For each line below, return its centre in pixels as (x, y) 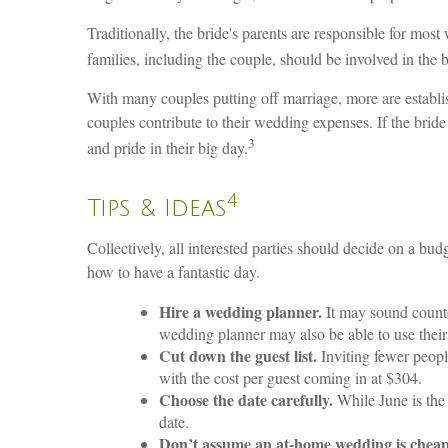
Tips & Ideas (157, 208)
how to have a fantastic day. (173, 272)
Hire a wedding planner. (240, 312)
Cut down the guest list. (238, 356)
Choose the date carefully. (246, 400)
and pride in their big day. (167, 148)
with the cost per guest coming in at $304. (290, 378)
